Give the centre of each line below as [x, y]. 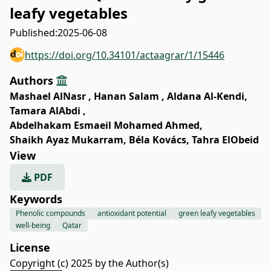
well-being [33, 225]
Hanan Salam [128, 96]
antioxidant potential [132, 213]
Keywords [36, 199]
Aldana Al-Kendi [206, 96]
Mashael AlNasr [49, 96]
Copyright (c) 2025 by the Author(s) [89, 263]
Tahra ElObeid [225, 140]
